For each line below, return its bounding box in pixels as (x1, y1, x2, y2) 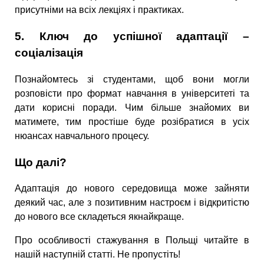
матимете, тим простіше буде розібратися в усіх (15, 116, 249, 127)
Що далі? (15, 156, 67, 169)
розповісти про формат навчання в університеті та (15, 88, 249, 98)
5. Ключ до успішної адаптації (15, 30, 228, 43)
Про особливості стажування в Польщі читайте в (15, 235, 249, 246)
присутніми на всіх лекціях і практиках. (15, 5, 184, 15)
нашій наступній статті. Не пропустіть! (15, 249, 180, 260)
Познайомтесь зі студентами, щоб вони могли (15, 74, 249, 84)
